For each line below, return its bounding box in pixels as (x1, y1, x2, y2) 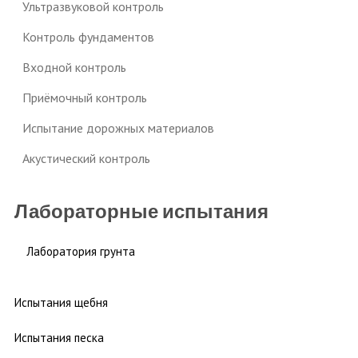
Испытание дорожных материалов (22, 119, 214, 136)
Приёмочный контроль (22, 89, 147, 105)
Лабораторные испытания (14, 200, 268, 225)
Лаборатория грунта (26, 243, 135, 259)
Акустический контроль (22, 149, 150, 166)
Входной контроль (22, 58, 126, 75)
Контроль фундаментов (22, 28, 154, 45)
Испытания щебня (14, 294, 108, 310)
